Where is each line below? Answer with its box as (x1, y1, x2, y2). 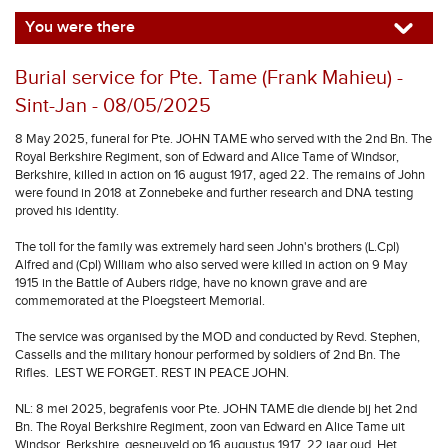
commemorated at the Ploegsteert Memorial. (15, 293, 265, 309)
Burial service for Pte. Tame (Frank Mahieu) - (15, 66, 403, 90)
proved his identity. (15, 203, 122, 219)
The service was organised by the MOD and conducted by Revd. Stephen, (15, 329, 420, 345)
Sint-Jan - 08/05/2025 (15, 94, 211, 118)
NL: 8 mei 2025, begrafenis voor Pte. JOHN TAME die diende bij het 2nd (15, 401, 417, 417)
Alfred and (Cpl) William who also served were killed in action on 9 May (15, 257, 407, 273)
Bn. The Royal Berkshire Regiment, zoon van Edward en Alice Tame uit (15, 419, 405, 435)
